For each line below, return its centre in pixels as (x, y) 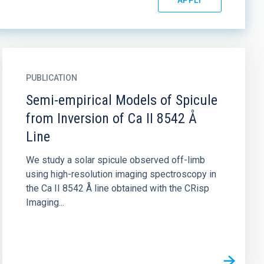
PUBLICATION (51, 78)
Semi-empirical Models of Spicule (121, 100)
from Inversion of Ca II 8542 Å (111, 118)
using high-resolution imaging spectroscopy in (121, 174)
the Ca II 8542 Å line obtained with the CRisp (117, 188)
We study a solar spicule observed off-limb (115, 160)
